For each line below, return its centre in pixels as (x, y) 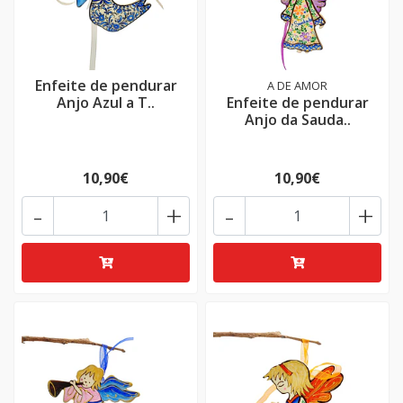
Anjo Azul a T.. (106, 103)
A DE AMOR (297, 85)
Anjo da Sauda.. (297, 120)
